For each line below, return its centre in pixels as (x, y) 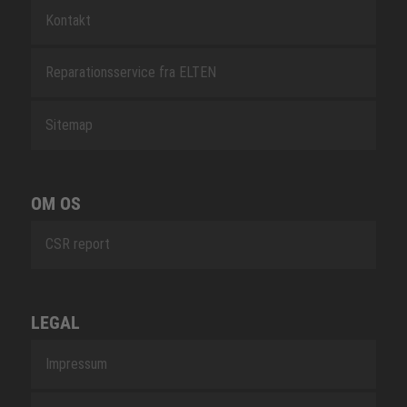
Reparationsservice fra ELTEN (130, 73)
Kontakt (68, 20)
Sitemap (69, 124)
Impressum (76, 364)
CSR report (77, 244)
